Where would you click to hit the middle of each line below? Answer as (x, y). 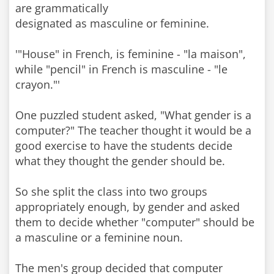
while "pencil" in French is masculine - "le (121, 69)
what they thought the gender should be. (120, 161)
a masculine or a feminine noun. (99, 237)
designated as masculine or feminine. (112, 23)
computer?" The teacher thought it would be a (133, 130)
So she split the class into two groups (111, 191)
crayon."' (38, 84)
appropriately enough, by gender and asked (128, 207)
